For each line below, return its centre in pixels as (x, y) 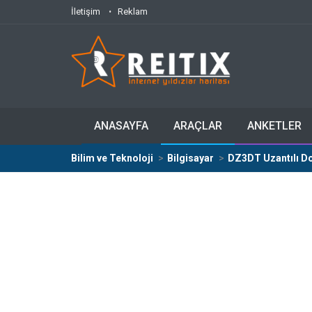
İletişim (86, 11)
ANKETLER (274, 126)
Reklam (133, 11)
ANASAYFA (121, 126)
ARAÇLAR (198, 126)
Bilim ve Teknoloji (112, 158)
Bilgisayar (190, 158)
